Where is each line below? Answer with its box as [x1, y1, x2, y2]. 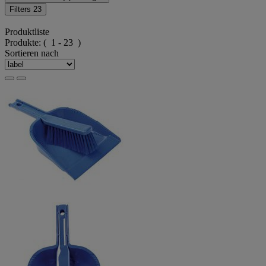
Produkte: [5, 37, 43, 47]
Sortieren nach [5, 47, 59, 58]
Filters [9, 4, 33, 14]
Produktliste [5, 26, 49, 37]
